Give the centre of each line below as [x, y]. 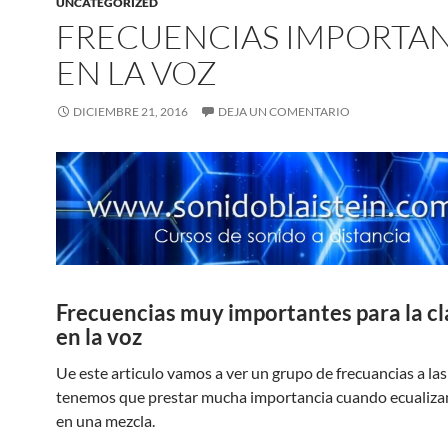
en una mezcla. [105, 420]
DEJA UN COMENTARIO [284, 111]
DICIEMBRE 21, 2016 [130, 111]
